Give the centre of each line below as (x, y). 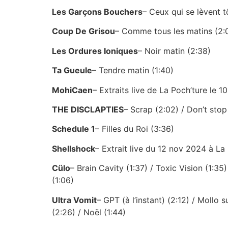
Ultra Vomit (74, 200)
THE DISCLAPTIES (88, 110)
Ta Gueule (72, 70)
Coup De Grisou (83, 31)
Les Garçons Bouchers (97, 12)
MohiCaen (72, 90)
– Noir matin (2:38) (174, 51)
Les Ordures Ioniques (95, 51)
